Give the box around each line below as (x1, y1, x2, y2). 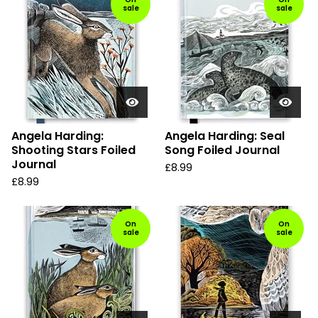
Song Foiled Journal (165, 142, 280, 158)
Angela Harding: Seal (165, 128, 285, 144)
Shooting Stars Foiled (11, 142, 136, 158)
